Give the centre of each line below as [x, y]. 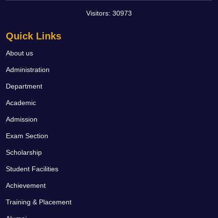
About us [19, 53]
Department [24, 86]
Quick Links [34, 36]
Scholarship [24, 152]
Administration [28, 70]
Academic [21, 103]
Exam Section [27, 136]
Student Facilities [32, 169]
